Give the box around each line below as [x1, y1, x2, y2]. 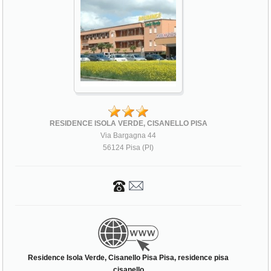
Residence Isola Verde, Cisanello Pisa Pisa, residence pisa [28, 253, 229, 263]
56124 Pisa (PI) [103, 143, 154, 152]
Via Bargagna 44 [100, 131, 157, 140]
